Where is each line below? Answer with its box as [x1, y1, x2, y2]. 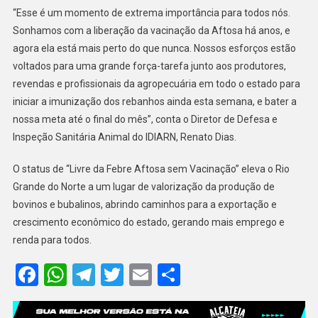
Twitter [123, 261, 193, 288]
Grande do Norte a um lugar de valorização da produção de [12, 180, 275, 192]
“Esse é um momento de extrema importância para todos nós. [12, 6, 290, 18]
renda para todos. [12, 234, 92, 246]
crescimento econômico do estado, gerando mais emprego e [12, 216, 285, 228]
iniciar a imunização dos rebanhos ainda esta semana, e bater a [12, 95, 297, 107]
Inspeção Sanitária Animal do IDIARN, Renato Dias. [12, 131, 236, 143]
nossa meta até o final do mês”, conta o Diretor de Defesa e [12, 113, 278, 125]
